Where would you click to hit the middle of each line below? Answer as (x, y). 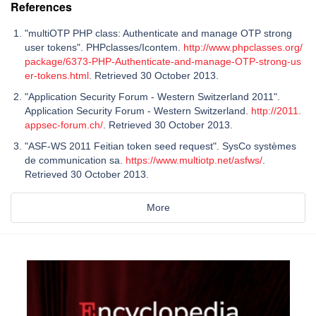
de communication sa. (75, 160)
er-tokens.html (57, 75)
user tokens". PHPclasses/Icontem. (104, 47)
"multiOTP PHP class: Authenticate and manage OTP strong (158, 33)
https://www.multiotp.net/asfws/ (194, 160)
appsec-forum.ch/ (64, 124)
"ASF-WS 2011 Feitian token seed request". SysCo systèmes (160, 146)
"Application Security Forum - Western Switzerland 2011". (152, 96)
